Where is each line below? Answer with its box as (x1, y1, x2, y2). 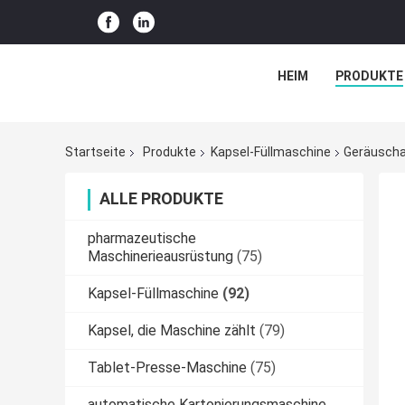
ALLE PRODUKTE (99, 189, 223, 209)
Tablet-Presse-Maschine (88, 359, 247, 377)
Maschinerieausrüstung (88, 248, 233, 266)
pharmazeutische (88, 230, 196, 248)
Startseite (65, 145, 126, 160)
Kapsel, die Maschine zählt (88, 322, 256, 340)
